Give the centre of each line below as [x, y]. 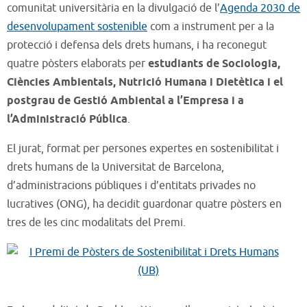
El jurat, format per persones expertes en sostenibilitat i [143, 148]
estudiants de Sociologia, [214, 64]
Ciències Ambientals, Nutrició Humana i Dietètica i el [145, 82]
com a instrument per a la [211, 26]
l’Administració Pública [67, 119]
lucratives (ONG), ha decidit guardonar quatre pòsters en [144, 204]
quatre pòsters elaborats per [77, 63]
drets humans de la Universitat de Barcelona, [115, 167]
